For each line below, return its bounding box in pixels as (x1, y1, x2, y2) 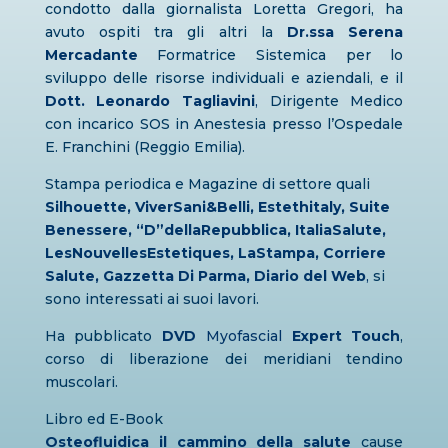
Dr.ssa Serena (287, 23, 404, 41)
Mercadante (44, 46, 138, 64)
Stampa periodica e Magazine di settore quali (44, 175, 370, 193)
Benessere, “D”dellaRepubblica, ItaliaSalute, (44, 221, 386, 239)
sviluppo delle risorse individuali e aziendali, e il (44, 69, 404, 87)
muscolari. (44, 373, 118, 391)
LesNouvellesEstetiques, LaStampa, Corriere (44, 244, 386, 262)
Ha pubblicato (44, 327, 163, 345)
